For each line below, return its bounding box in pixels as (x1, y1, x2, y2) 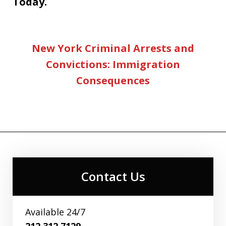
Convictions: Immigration (46, 57, 180, 71)
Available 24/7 (25, 205, 85, 218)
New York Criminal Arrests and (32, 41, 194, 55)
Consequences (76, 73, 150, 87)
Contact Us (81, 167, 145, 185)
